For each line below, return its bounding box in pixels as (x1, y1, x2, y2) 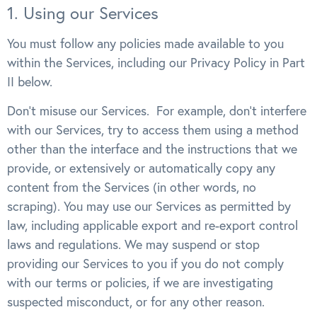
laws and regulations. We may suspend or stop (7, 236, 260, 253)
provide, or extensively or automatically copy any (7, 159, 275, 176)
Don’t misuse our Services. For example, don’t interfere (7, 102, 306, 119)
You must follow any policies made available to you (7, 35, 284, 52)
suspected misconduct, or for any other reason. (7, 293, 265, 310)
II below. (7, 73, 52, 90)
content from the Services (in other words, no (7, 178, 256, 195)
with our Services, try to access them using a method (7, 121, 299, 138)
